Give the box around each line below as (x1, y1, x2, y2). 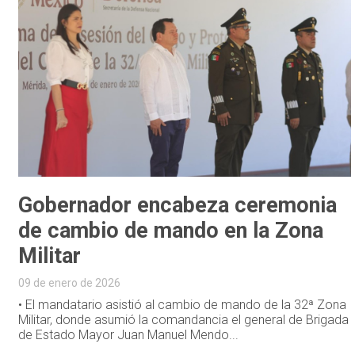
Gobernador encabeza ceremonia (18, 192, 338, 218)
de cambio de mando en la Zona (18, 217, 324, 243)
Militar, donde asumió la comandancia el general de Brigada (18, 311, 349, 327)
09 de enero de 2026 (18, 276, 121, 289)
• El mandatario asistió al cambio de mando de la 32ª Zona (18, 296, 347, 312)
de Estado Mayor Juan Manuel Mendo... (18, 326, 239, 342)
